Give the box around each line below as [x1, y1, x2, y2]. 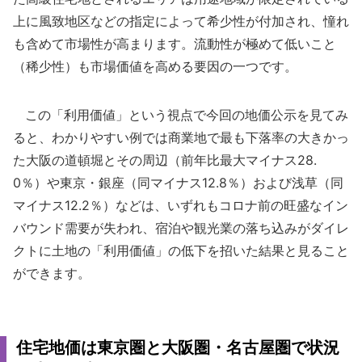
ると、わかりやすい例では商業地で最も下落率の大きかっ [13, 129, 349, 145]
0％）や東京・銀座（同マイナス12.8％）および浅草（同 [13, 175, 343, 191]
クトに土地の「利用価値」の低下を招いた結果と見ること [13, 242, 349, 259]
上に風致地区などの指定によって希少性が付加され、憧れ [13, 13, 349, 29]
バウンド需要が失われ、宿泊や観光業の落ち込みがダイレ [13, 220, 349, 236]
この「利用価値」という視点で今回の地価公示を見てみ [13, 107, 348, 123]
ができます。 [13, 265, 90, 281]
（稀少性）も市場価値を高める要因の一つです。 [13, 58, 297, 74]
